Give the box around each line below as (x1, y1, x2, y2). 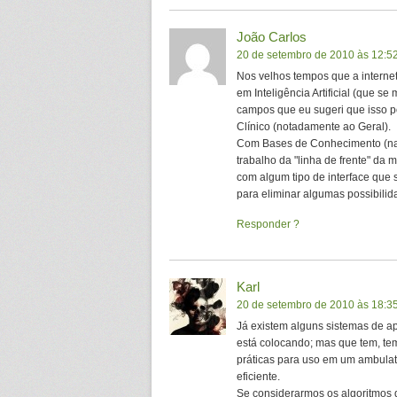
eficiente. (237, 370, 280, 383)
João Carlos (237, 29, 307, 44)
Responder (237, 218, 291, 230)
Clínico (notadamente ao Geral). (237, 121, 391, 133)
